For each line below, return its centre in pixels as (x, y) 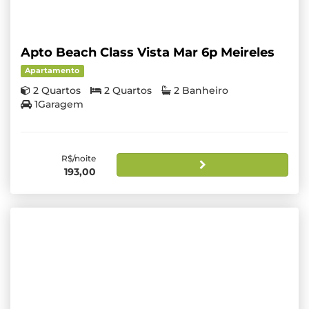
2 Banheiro (201, 91)
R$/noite (79, 159)
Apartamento (52, 71)
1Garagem (59, 104)
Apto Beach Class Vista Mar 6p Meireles (148, 53)
